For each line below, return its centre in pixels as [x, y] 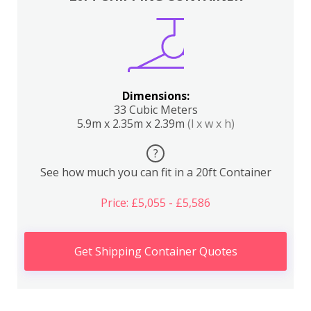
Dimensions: [155, 96]
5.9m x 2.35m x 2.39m [132, 124]
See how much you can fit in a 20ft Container [155, 172]
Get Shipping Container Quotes [155, 251]
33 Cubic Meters [155, 110]
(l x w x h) [211, 124]
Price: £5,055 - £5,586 [155, 203]
